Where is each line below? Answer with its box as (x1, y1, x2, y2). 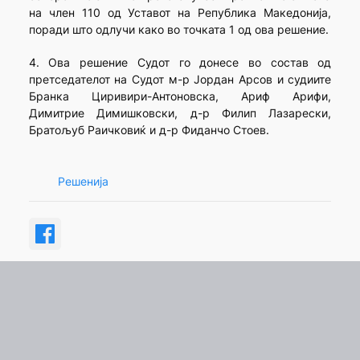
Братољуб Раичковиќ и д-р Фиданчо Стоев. (28, 123, 269, 137)
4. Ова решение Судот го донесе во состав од (28, 55, 332, 70)
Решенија (57, 174, 108, 188)
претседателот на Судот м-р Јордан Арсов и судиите (28, 72, 332, 87)
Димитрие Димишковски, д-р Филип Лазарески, (28, 106, 332, 121)
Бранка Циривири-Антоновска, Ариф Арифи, (28, 89, 332, 104)
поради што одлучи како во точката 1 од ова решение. (28, 22, 329, 37)
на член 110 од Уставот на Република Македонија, (28, 6, 332, 20)
